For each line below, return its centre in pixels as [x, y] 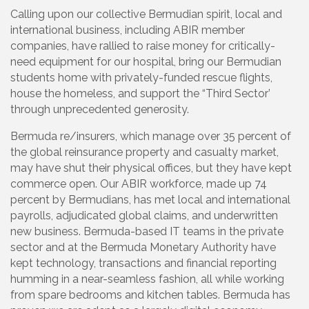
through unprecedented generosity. [100, 110]
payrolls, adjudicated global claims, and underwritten [144, 216]
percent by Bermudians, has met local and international [150, 200]
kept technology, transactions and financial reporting [143, 263]
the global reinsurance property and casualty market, [144, 152]
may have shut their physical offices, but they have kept [151, 168]
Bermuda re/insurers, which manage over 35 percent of [151, 137]
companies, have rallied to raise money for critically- [143, 46]
